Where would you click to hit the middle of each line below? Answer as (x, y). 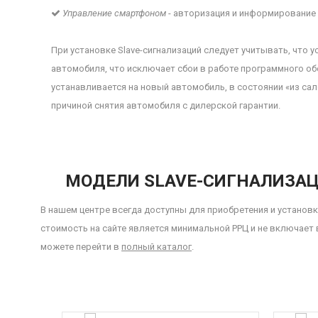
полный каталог (157, 247)
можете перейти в (81, 247)
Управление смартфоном (114, 13)
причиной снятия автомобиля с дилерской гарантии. (166, 105)
